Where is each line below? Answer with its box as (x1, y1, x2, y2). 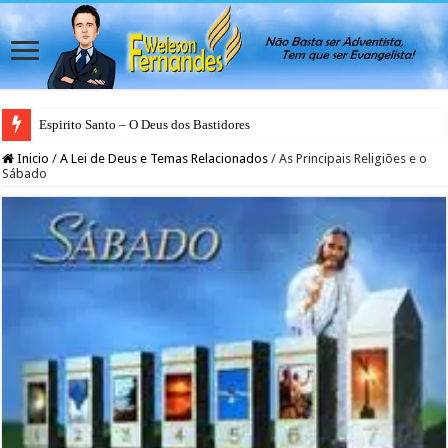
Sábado (2, 165, 48, 181)
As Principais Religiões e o (279, 150, 428, 166)
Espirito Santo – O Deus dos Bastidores (39, 116, 251, 132)
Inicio (14, 150, 50, 166)
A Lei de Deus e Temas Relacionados (60, 150, 269, 166)
